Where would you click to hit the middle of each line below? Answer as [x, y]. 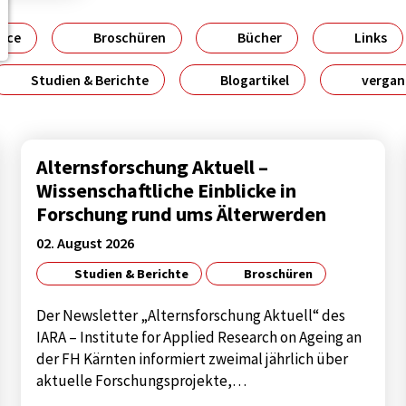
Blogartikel [254, 79]
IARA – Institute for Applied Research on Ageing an [199, 338]
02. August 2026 [86, 243]
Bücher [259, 38]
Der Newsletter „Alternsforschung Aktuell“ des [191, 316]
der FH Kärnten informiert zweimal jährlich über [193, 359]
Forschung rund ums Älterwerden [182, 213]
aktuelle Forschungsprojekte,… [142, 381]
